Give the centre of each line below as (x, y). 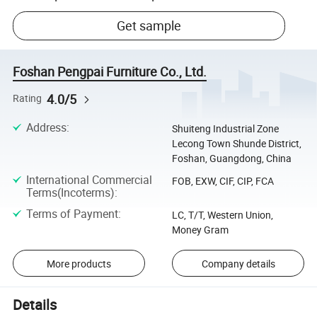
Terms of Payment (72, 213)
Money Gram (200, 229)
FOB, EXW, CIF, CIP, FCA (223, 181)
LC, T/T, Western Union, (222, 214)
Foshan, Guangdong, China (231, 158)
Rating (28, 99)
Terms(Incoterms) (70, 193)
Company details (238, 263)
